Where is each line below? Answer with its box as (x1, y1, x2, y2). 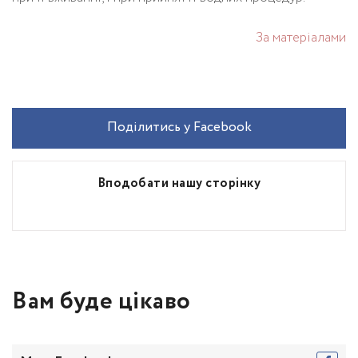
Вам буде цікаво (12, 283, 191, 320)
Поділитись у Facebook (106, 117, 252, 137)
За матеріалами (256, 27, 346, 48)
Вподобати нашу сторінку (97, 173, 261, 193)
